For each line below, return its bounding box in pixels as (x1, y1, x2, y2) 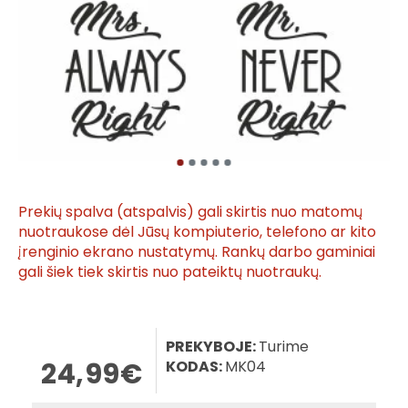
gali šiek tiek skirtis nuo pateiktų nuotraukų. (18, 260, 321, 282)
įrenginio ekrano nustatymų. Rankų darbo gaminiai (18, 240, 375, 262)
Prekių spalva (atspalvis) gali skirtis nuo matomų (18, 200, 362, 222)
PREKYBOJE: (166, 335, 256, 357)
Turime (259, 335, 309, 357)
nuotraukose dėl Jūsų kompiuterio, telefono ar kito (18, 220, 376, 242)
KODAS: (166, 355, 222, 377)
